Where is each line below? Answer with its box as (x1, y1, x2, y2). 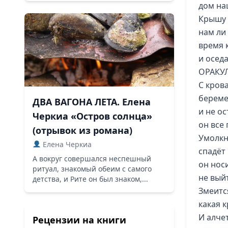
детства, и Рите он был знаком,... (33, 174, 148, 184)
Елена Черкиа (40, 139, 92, 149)
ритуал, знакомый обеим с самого (33, 164, 152, 174)
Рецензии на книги (33, 214, 126, 226)
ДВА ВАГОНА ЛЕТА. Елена (33, 96, 151, 108)
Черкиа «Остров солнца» (33, 110, 152, 122)
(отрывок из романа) (33, 124, 132, 136)
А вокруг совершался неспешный (33, 154, 151, 163)
